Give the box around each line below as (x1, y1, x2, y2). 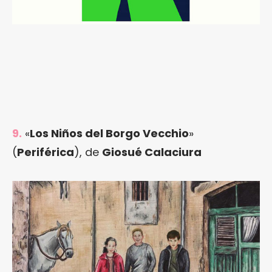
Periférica (17, 144, 74, 160)
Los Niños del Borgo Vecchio (30, 125, 189, 141)
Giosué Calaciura (102, 144, 202, 160)
